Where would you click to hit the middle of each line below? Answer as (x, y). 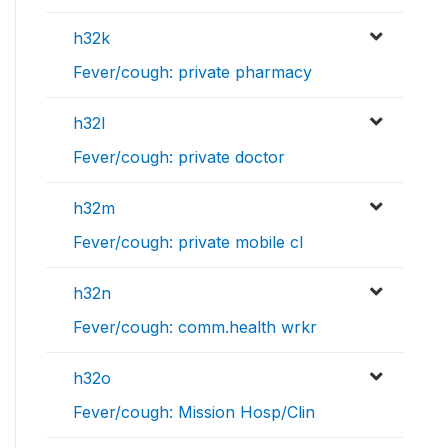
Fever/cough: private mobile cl (188, 242)
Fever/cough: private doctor (179, 157)
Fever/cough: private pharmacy (192, 72)
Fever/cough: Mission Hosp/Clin (194, 412)
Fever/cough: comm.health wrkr (195, 327)
